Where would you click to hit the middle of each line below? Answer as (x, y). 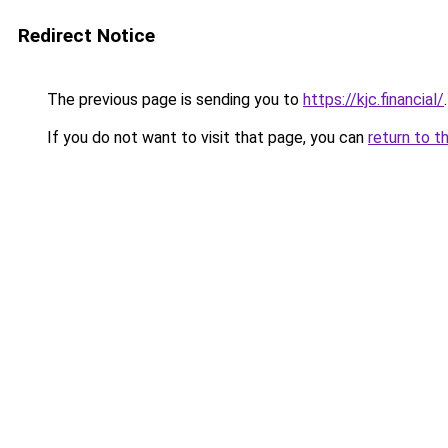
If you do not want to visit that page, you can (205, 137)
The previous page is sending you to (173, 99)
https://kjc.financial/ (373, 99)
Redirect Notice (86, 35)
